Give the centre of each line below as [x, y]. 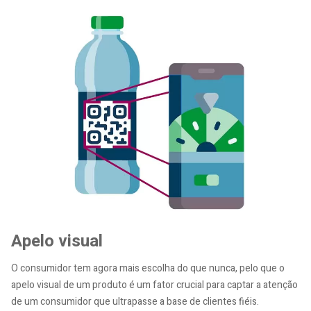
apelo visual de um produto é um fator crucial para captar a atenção [154, 285]
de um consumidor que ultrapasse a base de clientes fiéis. [135, 301]
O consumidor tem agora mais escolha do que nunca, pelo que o [148, 268]
